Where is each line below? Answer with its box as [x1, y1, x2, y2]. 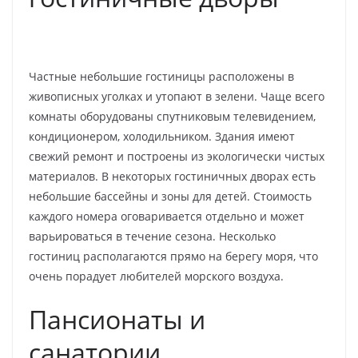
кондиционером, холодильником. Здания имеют [29, 128, 295, 144]
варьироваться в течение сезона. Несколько [29, 228, 276, 244]
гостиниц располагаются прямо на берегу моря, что [29, 248, 318, 264]
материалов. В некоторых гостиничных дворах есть [29, 168, 316, 184]
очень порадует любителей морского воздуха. [29, 268, 284, 284]
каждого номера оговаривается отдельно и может [29, 208, 304, 224]
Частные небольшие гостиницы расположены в [29, 68, 294, 84]
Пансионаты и [29, 301, 205, 336]
